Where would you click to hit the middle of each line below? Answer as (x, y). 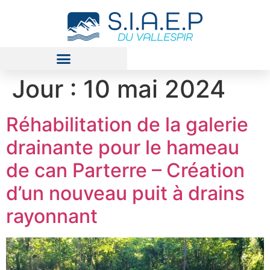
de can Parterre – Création (125, 170)
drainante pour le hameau (123, 147)
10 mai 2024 (154, 89)
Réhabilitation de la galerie (127, 124)
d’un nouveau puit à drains (125, 193)
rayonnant (52, 216)
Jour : (48, 89)
